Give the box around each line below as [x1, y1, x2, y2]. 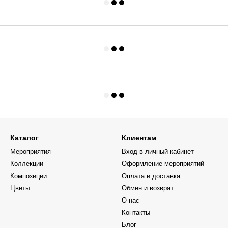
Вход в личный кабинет [122, 148, 194, 155]
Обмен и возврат [122, 184, 174, 192]
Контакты [122, 209, 150, 216]
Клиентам [122, 134, 156, 142]
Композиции [10, 172, 47, 180]
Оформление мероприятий [122, 160, 204, 167]
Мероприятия [10, 148, 51, 155]
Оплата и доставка [122, 172, 180, 180]
